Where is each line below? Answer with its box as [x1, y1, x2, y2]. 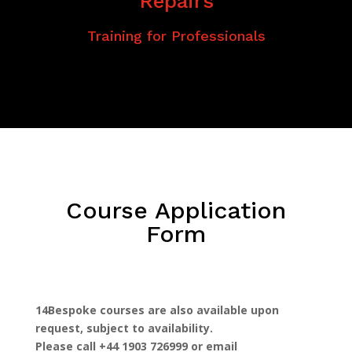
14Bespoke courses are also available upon [35, 302, 279, 317]
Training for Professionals [87, 27, 266, 44]
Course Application [65, 196, 286, 224]
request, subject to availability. [35, 320, 213, 335]
